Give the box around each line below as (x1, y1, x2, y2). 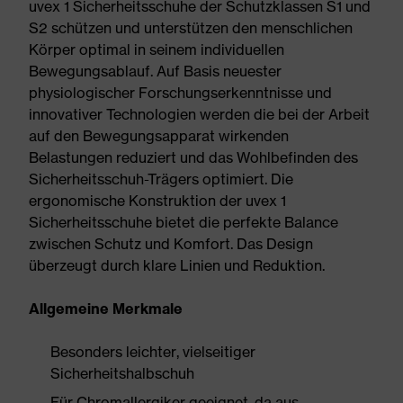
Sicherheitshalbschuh (50, 364, 194, 382)
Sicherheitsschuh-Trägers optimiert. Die (29, 170, 293, 188)
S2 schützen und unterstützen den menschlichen (29, 19, 353, 37)
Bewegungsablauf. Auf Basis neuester (29, 62, 282, 80)
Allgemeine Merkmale (29, 300, 183, 318)
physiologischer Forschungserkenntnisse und (29, 84, 332, 102)
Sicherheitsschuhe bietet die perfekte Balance (29, 213, 338, 231)
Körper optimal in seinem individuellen (29, 40, 284, 58)
